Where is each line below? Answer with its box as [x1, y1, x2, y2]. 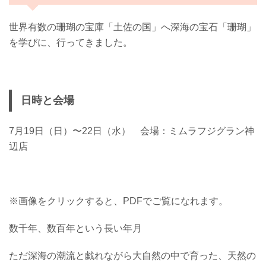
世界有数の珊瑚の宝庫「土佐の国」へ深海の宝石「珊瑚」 [9, 22, 256, 33]
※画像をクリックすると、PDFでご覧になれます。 [9, 196, 228, 207]
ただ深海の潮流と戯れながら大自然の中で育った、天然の [9, 251, 256, 261]
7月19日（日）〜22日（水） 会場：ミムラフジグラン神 [9, 126, 254, 137]
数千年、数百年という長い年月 [9, 223, 142, 234]
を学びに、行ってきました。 [9, 37, 132, 48]
